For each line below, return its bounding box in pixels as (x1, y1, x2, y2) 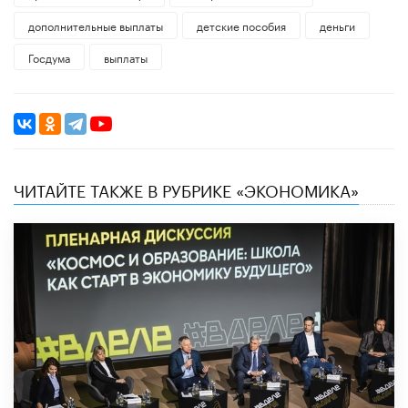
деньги (319, 15, 355, 34)
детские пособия (196, 15, 286, 34)
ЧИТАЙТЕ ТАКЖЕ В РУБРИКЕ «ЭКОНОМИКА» (14, 176, 359, 202)
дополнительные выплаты (28, 15, 163, 34)
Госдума (28, 47, 70, 66)
